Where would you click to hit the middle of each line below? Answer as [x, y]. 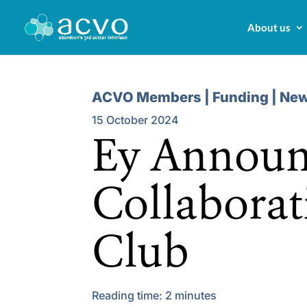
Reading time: [129, 295]
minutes [196, 295]
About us [269, 27]
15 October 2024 [136, 120]
